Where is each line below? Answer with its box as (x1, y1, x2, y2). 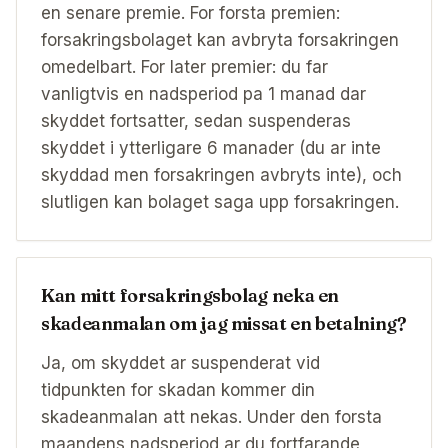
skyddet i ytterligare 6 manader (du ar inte (41, 138, 381, 159)
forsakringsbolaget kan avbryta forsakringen (41, 30, 399, 51)
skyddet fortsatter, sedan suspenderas (41, 111, 351, 132)
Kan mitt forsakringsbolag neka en (41, 284, 340, 308)
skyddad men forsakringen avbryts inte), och (41, 165, 402, 186)
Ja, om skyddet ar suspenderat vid (41, 353, 320, 374)
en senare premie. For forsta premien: (41, 3, 340, 24)
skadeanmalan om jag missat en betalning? (41, 312, 406, 336)
